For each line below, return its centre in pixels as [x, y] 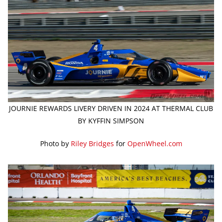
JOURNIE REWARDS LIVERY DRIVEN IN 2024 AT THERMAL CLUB [111, 109]
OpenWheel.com [155, 144]
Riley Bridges [92, 144]
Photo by [55, 144]
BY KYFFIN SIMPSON [111, 121]
